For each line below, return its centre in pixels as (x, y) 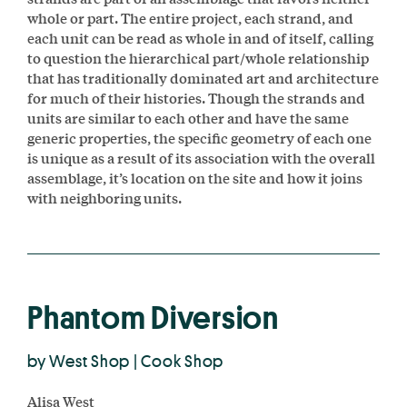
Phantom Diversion (153, 318)
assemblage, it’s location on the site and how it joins (195, 177)
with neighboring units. (104, 197)
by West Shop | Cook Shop (125, 360)
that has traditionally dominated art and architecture (203, 77)
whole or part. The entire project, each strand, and (190, 17)
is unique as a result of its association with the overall (201, 157)
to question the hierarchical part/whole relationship (198, 57)
